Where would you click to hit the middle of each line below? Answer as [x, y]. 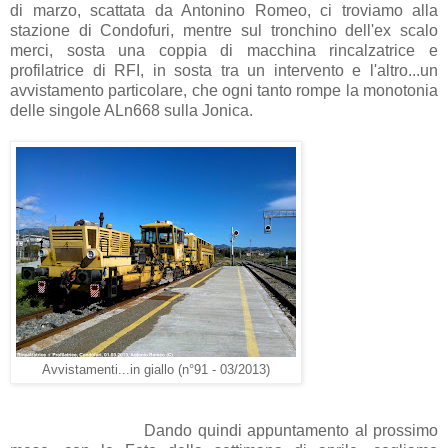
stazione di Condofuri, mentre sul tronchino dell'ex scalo [224, 30]
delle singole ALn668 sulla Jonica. [131, 110]
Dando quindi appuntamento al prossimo [224, 430]
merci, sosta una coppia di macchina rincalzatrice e [224, 50]
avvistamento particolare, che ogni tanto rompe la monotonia [224, 90]
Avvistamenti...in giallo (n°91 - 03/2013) [156, 369]
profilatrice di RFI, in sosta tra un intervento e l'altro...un [224, 70]
